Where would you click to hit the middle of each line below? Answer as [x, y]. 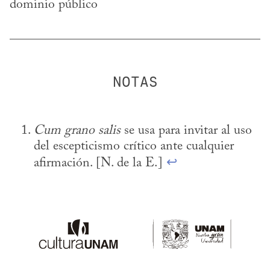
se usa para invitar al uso [186, 130]
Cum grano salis [77, 130]
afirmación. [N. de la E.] [100, 163]
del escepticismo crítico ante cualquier [134, 146]
